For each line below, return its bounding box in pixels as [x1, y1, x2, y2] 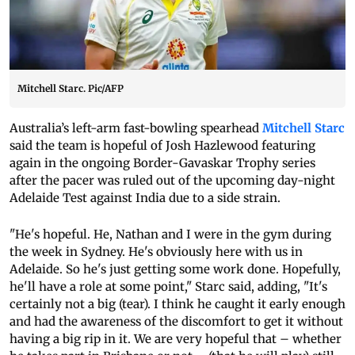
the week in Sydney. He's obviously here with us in [10, 244, 303, 260]
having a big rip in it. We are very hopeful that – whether [10, 331, 342, 347]
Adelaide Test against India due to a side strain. [10, 190, 284, 206]
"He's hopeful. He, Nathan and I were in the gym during [10, 227, 331, 242]
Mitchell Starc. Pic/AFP [17, 82, 124, 95]
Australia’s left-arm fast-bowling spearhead [10, 120, 262, 136]
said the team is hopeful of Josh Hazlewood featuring [10, 138, 315, 154]
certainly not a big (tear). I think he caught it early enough [10, 296, 345, 312]
